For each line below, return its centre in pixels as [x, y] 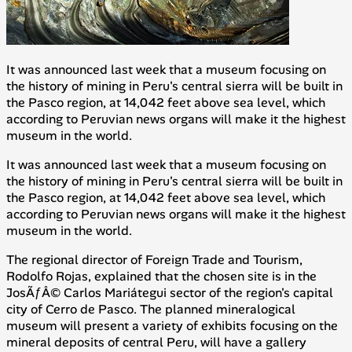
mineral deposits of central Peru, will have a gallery [156, 342]
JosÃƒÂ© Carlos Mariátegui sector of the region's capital [170, 292]
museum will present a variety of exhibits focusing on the [172, 325]
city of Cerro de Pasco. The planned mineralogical [151, 309]
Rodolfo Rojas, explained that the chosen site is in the [161, 276]
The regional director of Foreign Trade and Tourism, [154, 259]
